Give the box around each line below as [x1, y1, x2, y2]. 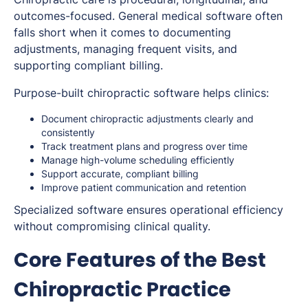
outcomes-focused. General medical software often [14, 8, 283, 23]
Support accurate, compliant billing [41, 167, 199, 179]
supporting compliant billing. [14, 58, 163, 72]
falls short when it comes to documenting [14, 25, 231, 39]
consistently [41, 126, 95, 138]
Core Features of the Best [14, 245, 266, 274]
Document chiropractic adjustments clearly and [41, 112, 254, 124]
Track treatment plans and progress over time [41, 140, 247, 152]
